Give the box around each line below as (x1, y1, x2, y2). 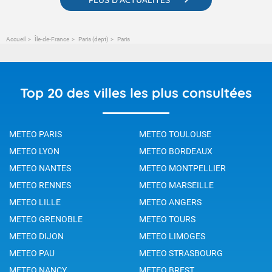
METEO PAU (9, 248, 55, 258)
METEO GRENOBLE (9, 214, 83, 224)
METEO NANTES (9, 163, 71, 173)
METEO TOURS (139, 214, 195, 224)
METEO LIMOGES (139, 231, 205, 241)
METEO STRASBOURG (139, 248, 223, 258)
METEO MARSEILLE (139, 180, 214, 190)
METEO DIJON (9, 231, 64, 241)
